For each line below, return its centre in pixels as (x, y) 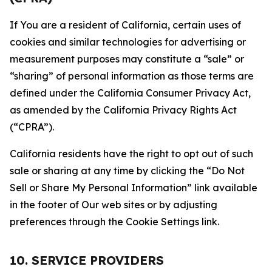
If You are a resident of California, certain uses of (125, 25)
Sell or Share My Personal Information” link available (134, 188)
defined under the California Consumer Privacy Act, (130, 93)
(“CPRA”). (32, 127)
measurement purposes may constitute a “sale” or (127, 59)
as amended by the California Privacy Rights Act (123, 110)
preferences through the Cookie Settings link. (114, 222)
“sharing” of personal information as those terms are (132, 76)
